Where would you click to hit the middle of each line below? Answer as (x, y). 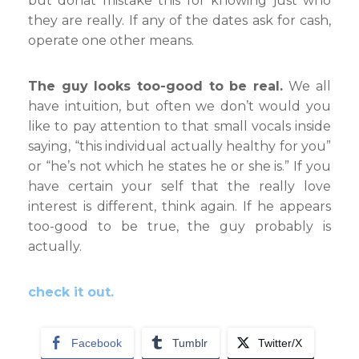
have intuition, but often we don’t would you (179, 106)
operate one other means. (111, 40)
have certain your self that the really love (179, 186)
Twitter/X (280, 343)
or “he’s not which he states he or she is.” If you (179, 166)
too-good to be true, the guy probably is (179, 226)
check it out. (71, 292)
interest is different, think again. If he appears (179, 206)
